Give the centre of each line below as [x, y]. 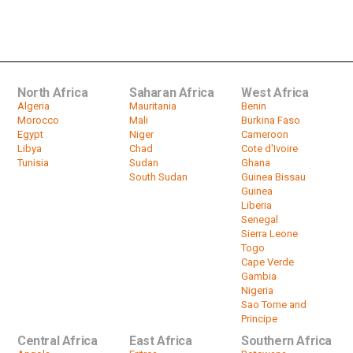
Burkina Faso [270, 120]
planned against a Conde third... [207, 26]
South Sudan [158, 176]
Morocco [38, 120]
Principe [259, 318]
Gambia [258, 276]
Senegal [259, 219]
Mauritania [152, 106]
